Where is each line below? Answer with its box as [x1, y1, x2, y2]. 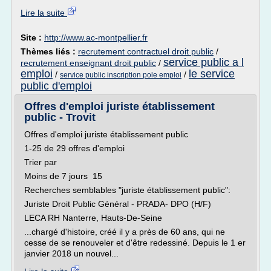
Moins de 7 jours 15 [24, 171, 102, 181]
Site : [21, 33, 44, 42]
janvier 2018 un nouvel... [24, 249, 119, 258]
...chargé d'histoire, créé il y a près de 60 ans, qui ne [24, 227, 225, 237]
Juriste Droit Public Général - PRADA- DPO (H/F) [24, 199, 211, 209]
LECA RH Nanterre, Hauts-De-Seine [24, 213, 162, 223]
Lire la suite [21, 8, 67, 18]
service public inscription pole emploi [60, 71, 181, 79]
